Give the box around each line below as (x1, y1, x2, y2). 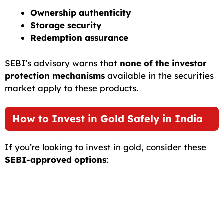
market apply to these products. (5, 82, 138, 93)
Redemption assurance (30, 32, 128, 43)
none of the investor (120, 57, 207, 68)
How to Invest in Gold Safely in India (12, 112, 203, 125)
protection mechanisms (5, 70, 105, 81)
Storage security (30, 20, 102, 31)
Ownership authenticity (30, 7, 131, 18)
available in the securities (105, 70, 214, 81)
